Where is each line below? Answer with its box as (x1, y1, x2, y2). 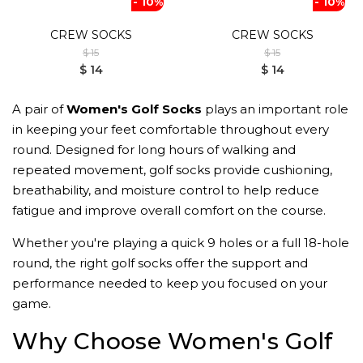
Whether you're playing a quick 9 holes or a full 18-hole (12, 234, 349, 250)
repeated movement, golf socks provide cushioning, (12, 161, 332, 177)
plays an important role (202, 100, 348, 117)
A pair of (12, 100, 66, 117)
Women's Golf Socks (66, 100, 202, 117)
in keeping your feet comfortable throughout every (12, 121, 329, 137)
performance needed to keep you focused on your (12, 275, 327, 291)
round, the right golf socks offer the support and (12, 254, 308, 271)
